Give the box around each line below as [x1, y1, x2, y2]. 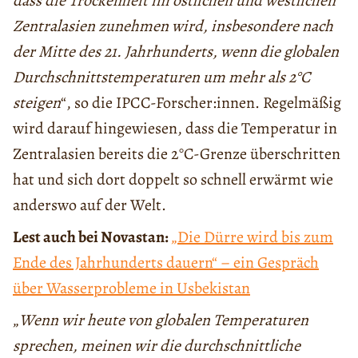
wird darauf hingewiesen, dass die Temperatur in [13, 117, 337, 139]
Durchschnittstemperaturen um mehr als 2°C [13, 66, 311, 88]
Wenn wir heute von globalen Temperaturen [19, 308, 308, 331]
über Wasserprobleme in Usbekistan [13, 276, 250, 299]
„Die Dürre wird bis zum [171, 225, 333, 248]
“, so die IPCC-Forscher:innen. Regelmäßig [61, 91, 341, 113]
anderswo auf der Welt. [13, 193, 166, 216]
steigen [13, 91, 61, 113]
